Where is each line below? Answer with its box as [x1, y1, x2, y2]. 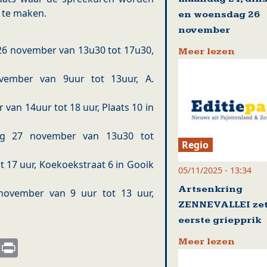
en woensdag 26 [178, 8, 260, 20]
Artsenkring [178, 183, 243, 195]
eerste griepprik [178, 214, 261, 226]
